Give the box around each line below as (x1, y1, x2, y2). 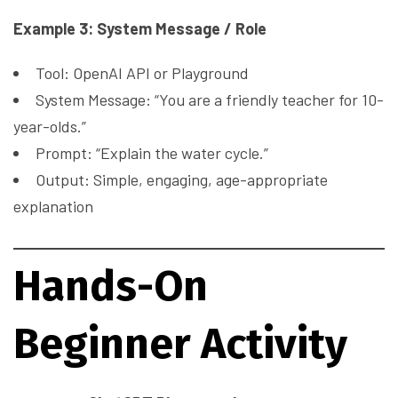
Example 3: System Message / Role (13, 19, 267, 39)
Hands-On (13, 260, 208, 313)
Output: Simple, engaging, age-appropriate (36, 170, 328, 190)
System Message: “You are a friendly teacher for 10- (36, 90, 384, 110)
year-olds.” (13, 116, 86, 137)
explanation (13, 196, 93, 217)
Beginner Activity (13, 318, 347, 370)
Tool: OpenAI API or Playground (36, 63, 249, 84)
